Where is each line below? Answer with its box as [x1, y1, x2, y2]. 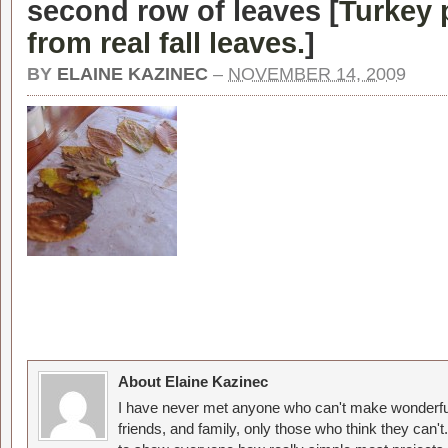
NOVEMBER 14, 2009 [228, 64, 406, 84]
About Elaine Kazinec [118, 373, 268, 390]
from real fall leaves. [27, 26, 305, 59]
